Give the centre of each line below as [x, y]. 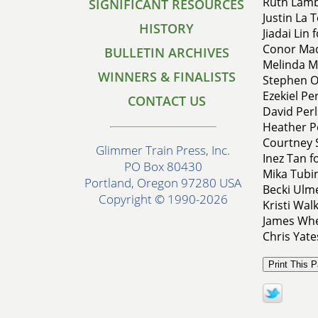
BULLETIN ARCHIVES [166, 53]
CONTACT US [166, 101]
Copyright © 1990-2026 [163, 199]
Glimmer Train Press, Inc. [163, 150]
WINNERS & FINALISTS [166, 77]
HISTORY [166, 28]
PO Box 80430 [163, 167]
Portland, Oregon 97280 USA [163, 183]
